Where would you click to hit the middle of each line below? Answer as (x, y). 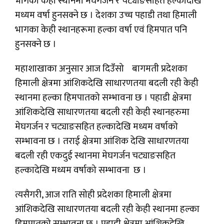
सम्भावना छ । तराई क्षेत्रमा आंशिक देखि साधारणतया (102, 141)
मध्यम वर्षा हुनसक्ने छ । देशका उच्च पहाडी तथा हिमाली (106, 15)
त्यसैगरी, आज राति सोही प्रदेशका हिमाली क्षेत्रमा (93, 195)
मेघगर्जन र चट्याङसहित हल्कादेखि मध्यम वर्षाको (96, 127)
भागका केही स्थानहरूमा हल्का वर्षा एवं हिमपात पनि (101, 30)
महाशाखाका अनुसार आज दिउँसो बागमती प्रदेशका (101, 69)
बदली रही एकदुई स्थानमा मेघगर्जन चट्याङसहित (95, 156)
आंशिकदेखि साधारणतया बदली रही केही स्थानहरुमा (102, 112)
